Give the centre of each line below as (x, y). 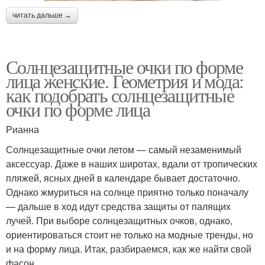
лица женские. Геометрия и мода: (125, 80)
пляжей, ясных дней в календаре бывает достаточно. (123, 177)
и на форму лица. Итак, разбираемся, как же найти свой (129, 248)
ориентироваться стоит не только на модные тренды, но (130, 234)
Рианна (22, 129)
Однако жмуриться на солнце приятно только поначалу (127, 192)
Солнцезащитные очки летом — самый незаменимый (124, 149)
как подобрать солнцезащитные (120, 95)
